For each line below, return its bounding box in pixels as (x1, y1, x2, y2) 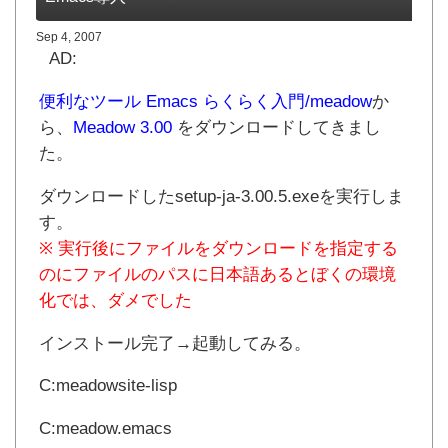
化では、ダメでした (39, 290, 192, 310)
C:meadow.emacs (39, 419, 172, 439)
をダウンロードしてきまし (177, 118, 381, 138)
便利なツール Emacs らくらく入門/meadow (39, 92, 372, 112)
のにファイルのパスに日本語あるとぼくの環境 (39, 264, 396, 284)
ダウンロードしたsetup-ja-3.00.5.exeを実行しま (39, 186, 404, 206)
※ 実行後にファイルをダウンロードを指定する (39, 238, 398, 258)
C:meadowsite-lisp (39, 376, 177, 396)
